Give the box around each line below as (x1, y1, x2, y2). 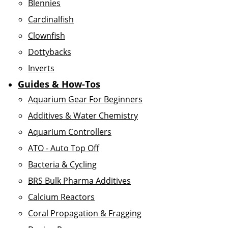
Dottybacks (28, 46, 71, 58)
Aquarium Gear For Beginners (28, 94, 142, 105)
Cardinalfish (28, 14, 74, 25)
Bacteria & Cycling (28, 159, 97, 170)
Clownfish (28, 30, 65, 41)
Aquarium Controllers (28, 126, 111, 137)
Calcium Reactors (28, 191, 95, 203)
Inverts (28, 63, 54, 74)
